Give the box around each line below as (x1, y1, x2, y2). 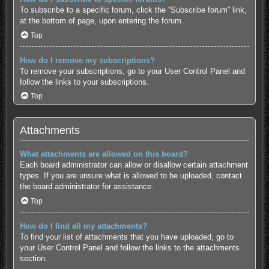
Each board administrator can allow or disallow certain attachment (19, 160, 248, 170)
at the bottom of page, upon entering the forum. (19, 16, 184, 26)
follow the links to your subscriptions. (19, 77, 149, 86)
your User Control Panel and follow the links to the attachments (19, 243, 240, 253)
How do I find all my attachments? (19, 222, 147, 231)
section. (19, 254, 47, 264)
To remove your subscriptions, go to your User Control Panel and (19, 66, 245, 76)
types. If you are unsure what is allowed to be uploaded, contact (19, 171, 242, 181)
